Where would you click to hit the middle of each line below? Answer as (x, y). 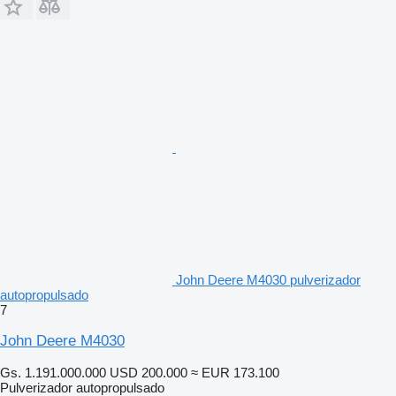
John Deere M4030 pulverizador (268, 279)
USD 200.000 (148, 372)
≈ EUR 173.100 (235, 372)
